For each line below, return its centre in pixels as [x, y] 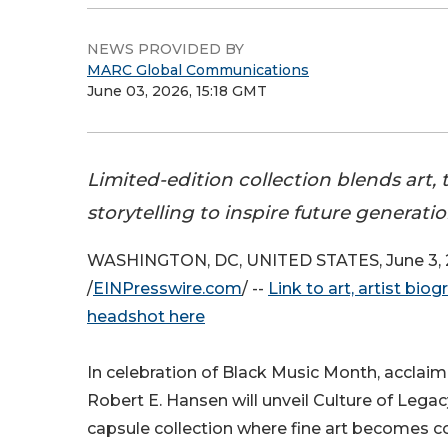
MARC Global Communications [198, 70]
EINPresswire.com [167, 289]
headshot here [146, 317]
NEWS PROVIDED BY [165, 49]
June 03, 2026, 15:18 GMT [177, 91]
